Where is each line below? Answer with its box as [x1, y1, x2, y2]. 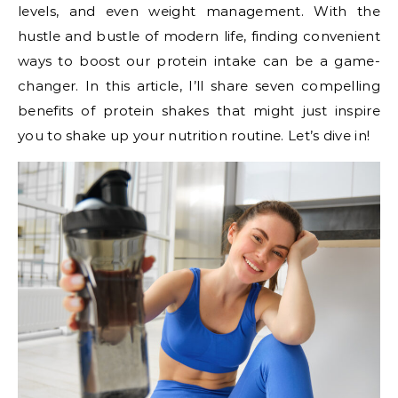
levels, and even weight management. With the [18, 3, 380, 20]
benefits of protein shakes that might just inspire [18, 102, 380, 119]
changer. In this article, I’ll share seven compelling [18, 77, 380, 94]
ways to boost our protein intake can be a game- [18, 52, 380, 69]
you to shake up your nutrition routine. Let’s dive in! [18, 127, 370, 144]
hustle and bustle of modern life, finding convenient [18, 28, 380, 44]
